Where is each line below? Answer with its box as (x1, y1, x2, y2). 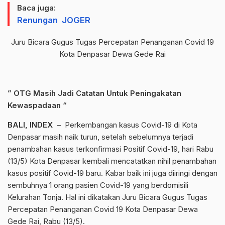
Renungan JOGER (17, 15, 90, 26)
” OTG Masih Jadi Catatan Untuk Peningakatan (8, 88, 181, 98)
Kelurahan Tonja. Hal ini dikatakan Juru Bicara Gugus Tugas (8, 192, 207, 202)
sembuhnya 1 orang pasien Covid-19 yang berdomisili (8, 180, 188, 190)
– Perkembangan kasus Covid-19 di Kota (53, 120, 197, 130)
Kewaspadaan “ (8, 100, 67, 110)
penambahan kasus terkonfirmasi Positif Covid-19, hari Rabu (8, 144, 213, 154)
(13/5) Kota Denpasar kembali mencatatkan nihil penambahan (8, 156, 216, 166)
